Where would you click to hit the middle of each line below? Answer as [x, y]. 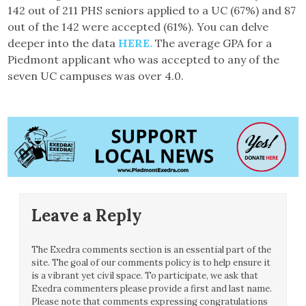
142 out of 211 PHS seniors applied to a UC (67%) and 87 [152, 11]
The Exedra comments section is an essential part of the [152, 250]
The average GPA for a [214, 43]
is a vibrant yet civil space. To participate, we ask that [145, 276]
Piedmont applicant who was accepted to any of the [144, 60]
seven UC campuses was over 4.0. [96, 76]
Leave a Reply [87, 216]
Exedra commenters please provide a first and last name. [152, 289]
